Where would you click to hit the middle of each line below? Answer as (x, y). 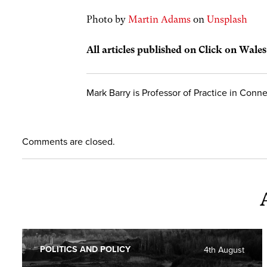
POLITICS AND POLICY (85, 249)
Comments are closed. (69, 142)
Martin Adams (160, 19)
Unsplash (227, 19)
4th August (224, 250)
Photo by (108, 19)
